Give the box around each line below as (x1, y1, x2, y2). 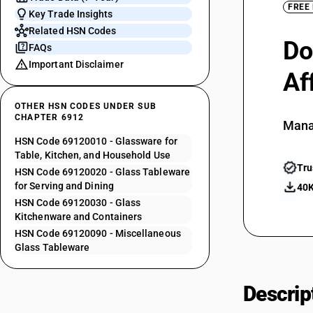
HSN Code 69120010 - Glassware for (15, 136, 177, 147)
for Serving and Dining (15, 180, 114, 191)
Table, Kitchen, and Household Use (15, 150, 170, 161)
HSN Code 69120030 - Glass (15, 197, 141, 208)
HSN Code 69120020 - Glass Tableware (15, 166, 190, 177)
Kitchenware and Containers (15, 211, 143, 222)
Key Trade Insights (29, 8, 113, 20)
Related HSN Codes (29, 25, 117, 36)
